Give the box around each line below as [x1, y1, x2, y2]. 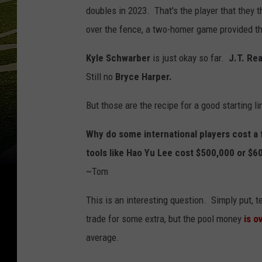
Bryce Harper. [115, 71, 172, 83]
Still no [86, 71, 115, 83]
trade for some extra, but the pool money [86, 213, 242, 225]
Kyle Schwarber [86, 52, 153, 64]
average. [86, 232, 119, 244]
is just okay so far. [153, 52, 229, 64]
